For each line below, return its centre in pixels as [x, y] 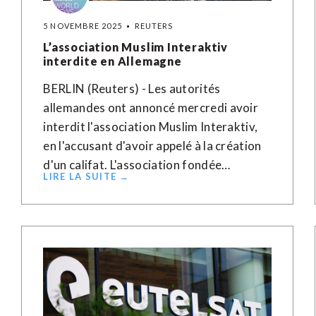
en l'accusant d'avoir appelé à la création [152, 146]
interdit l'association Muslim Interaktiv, [151, 127]
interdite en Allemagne [113, 61]
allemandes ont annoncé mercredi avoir [151, 108]
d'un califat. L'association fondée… [137, 165]
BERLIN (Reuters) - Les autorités [132, 89]
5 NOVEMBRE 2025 [83, 26]
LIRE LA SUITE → [86, 176]
